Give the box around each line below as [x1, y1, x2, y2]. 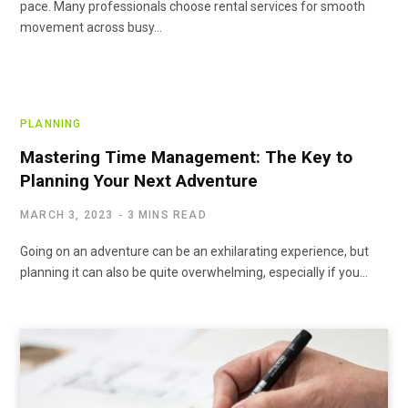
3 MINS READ [127, 208, 207, 221]
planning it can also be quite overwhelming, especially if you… [20, 264, 368, 280]
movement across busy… [20, 19, 162, 35]
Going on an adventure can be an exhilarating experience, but [20, 243, 369, 259]
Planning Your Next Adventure [20, 169, 258, 191]
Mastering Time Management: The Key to [20, 146, 352, 168]
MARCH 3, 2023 [20, 208, 114, 221]
